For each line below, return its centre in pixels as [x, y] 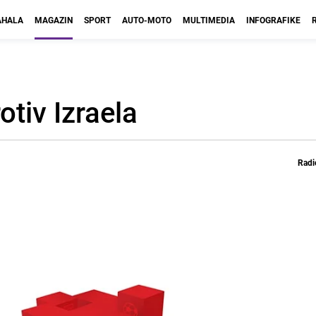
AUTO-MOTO [147, 20]
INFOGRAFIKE [273, 20]
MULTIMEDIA [209, 20]
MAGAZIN [54, 20]
